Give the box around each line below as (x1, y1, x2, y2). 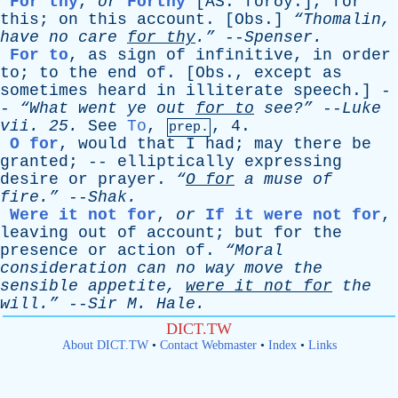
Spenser (244, 28, 313, 46)
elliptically (117, 153, 235, 171)
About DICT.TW (61, 338, 148, 352)
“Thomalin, (293, 11, 391, 28)
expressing (244, 153, 342, 171)
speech (293, 82, 352, 99)
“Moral (225, 242, 283, 259)
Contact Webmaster (159, 338, 257, 352)
